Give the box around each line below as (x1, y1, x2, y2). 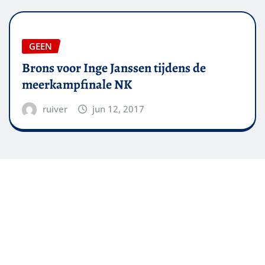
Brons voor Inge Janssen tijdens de (22, 59, 206, 77)
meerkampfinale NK (22, 75, 132, 93)
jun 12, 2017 (92, 102, 145, 115)
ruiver (42, 102, 67, 115)
